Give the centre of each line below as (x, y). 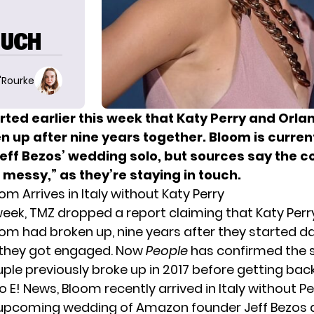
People (167, 251)
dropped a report (112, 213)
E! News (33, 289)
